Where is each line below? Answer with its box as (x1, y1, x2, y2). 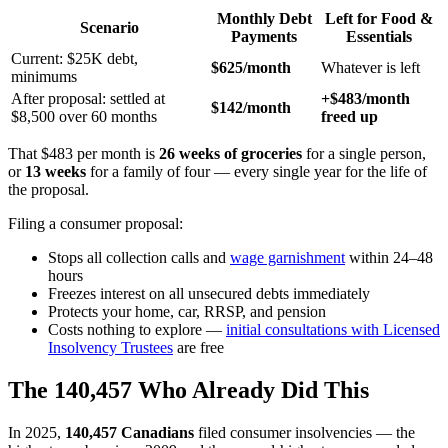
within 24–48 (345, 249, 433, 267)
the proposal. (8, 181, 89, 199)
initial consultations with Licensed (226, 321, 440, 339)
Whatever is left (321, 59, 420, 77)
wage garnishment (230, 249, 345, 267)
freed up (321, 108, 378, 126)
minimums (11, 68, 77, 86)
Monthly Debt (216, 10, 312, 28)
